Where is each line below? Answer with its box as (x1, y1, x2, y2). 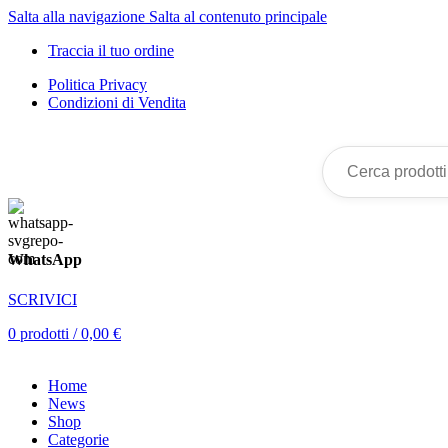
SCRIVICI (8, 290, 77, 308)
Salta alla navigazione (8, 8, 149, 25)
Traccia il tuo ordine (48, 42, 174, 59)
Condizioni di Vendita (48, 94, 186, 111)
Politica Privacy (48, 76, 147, 93)
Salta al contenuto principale (149, 8, 327, 25)
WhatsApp (8, 251, 82, 269)
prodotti (20, 324, 69, 342)
